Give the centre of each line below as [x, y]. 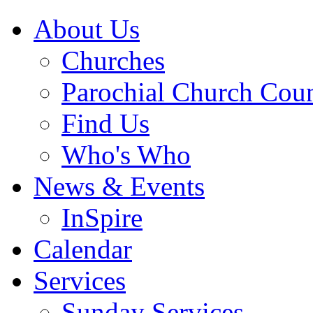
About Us [87, 29]
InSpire [102, 218]
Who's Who [126, 155]
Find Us [105, 124]
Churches [113, 61]
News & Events [119, 187]
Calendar [83, 249]
